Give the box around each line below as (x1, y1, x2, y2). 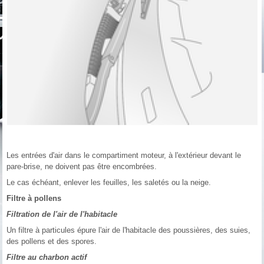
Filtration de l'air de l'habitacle (6, 210, 118, 219)
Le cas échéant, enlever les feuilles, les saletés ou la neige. (6, 178, 212, 187)
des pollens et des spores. (6, 237, 97, 246)
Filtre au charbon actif (6, 253, 87, 262)
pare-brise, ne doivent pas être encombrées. (6, 162, 157, 171)
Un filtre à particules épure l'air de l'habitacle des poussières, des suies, (6, 226, 251, 235)
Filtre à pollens (6, 194, 62, 203)
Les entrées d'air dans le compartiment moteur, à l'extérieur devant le (6, 151, 242, 160)
